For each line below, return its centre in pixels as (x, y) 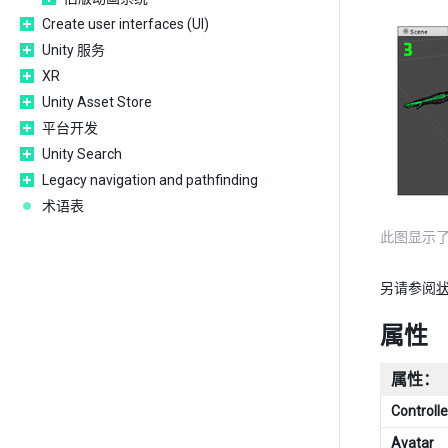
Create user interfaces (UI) (125, 24)
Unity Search (82, 154)
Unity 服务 (73, 50)
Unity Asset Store (97, 102)
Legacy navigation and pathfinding (150, 180)
